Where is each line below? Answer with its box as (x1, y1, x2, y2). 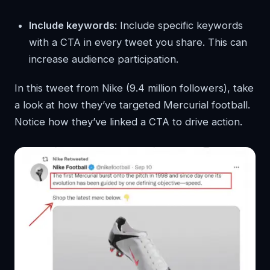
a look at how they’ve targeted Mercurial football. (14, 98, 250, 111)
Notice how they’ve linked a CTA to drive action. (14, 115, 242, 128)
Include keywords (29, 19, 115, 31)
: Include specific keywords (115, 19, 243, 31)
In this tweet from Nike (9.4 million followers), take (14, 81, 254, 94)
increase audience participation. (29, 52, 178, 65)
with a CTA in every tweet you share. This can (29, 36, 247, 48)
